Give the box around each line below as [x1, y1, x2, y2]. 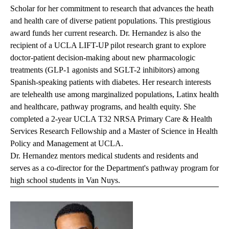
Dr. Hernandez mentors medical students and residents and [10, 151, 198, 161]
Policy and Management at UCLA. [10, 139, 123, 148]
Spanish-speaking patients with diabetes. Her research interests [10, 78, 211, 87]
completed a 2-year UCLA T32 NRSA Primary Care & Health [10, 114, 212, 124]
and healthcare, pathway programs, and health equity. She [10, 102, 196, 111]
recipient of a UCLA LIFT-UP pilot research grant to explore [10, 41, 206, 50]
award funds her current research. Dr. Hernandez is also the [10, 29, 201, 38]
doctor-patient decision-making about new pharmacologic [10, 53, 195, 62]
